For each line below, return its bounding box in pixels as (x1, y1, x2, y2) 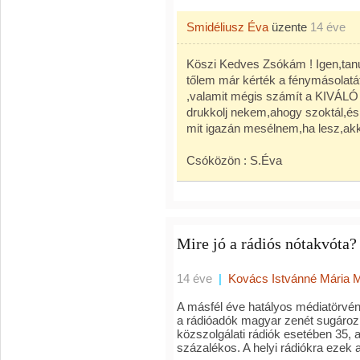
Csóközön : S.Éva (186, 153, 282, 167)
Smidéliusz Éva (186, 20, 268, 34)
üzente (268, 20, 310, 34)
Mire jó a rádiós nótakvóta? (177, 235, 357, 252)
